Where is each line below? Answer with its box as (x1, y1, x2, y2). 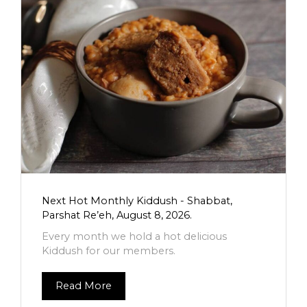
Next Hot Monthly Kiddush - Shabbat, (42, 195, 232, 207)
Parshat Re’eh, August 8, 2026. (42, 209, 192, 221)
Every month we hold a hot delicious (42, 230, 227, 243)
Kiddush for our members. (42, 245, 175, 257)
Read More (56, 280, 112, 292)
